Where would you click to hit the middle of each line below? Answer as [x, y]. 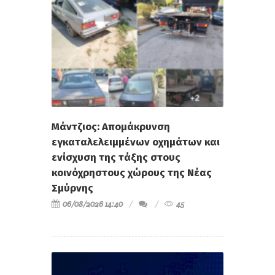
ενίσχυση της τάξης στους [116, 157]
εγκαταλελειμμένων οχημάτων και [136, 142]
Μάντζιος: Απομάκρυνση [111, 126]
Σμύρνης [72, 188]
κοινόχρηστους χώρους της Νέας [132, 172]
